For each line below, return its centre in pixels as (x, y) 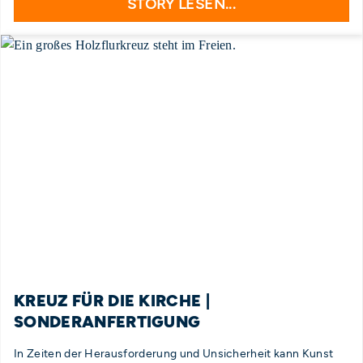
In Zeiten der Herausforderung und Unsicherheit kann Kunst (174, 353)
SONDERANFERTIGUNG (107, 321)
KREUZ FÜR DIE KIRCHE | (112, 300)
